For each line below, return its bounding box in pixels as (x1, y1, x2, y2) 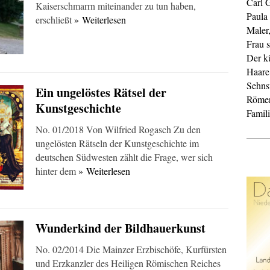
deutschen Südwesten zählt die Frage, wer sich (36, 151, 213, 163)
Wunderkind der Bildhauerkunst (36, 219, 206, 237)
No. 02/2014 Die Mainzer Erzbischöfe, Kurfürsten (36, 243, 227, 256)
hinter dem (36, 165, 78, 177)
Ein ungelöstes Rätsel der (36, 84, 166, 101)
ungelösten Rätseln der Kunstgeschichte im (36, 137, 199, 149)
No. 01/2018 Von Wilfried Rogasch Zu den (36, 123, 201, 136)
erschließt (36, 13, 74, 26)
